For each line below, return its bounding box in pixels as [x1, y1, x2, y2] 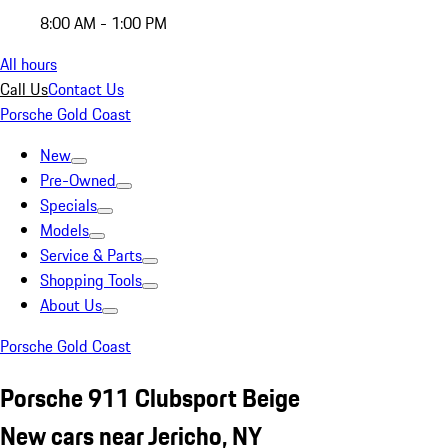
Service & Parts [40, 243, 142, 267]
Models [40, 218, 89, 242]
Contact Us [48, 77, 124, 101]
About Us [40, 293, 102, 317]
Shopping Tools [40, 268, 142, 292]
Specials [40, 193, 97, 217]
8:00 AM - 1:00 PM [40, 11, 167, 35]
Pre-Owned [40, 168, 116, 192]
